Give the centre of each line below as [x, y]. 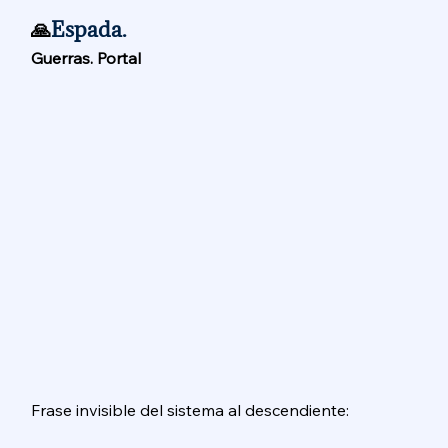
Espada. [92, 30]
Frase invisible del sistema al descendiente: [192, 409]
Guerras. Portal [88, 58]
